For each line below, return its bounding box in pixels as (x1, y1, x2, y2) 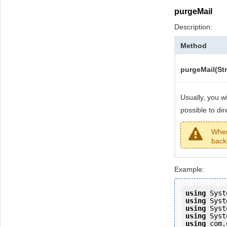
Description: (174, 22, 212, 31)
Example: (174, 165, 204, 173)
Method (180, 41, 207, 50)
